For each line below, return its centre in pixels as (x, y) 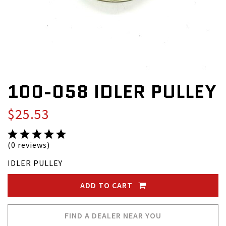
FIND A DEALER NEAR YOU (113, 215)
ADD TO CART (107, 185)
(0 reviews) (29, 145)
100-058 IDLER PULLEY (112, 92)
